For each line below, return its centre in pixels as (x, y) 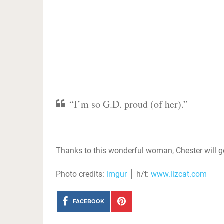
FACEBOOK (88, 201)
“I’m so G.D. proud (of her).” (129, 104)
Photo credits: (81, 174)
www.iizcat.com (179, 174)
